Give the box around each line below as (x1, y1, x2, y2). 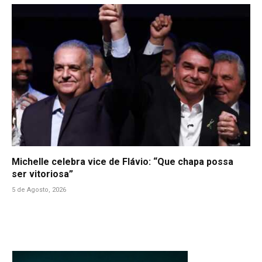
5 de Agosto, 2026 (12, 185, 66, 194)
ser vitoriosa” (12, 168, 73, 180)
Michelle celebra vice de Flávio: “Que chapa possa (12, 156, 233, 167)
